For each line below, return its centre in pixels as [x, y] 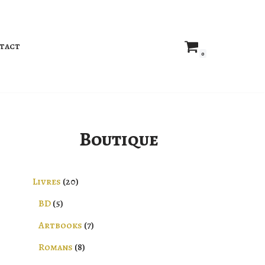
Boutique [119, 139]
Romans [56, 247]
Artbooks [60, 225]
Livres [47, 182]
